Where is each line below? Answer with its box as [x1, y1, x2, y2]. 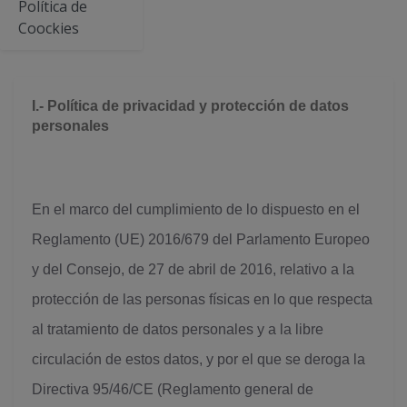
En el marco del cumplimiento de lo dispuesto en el [32, 202, 360, 217]
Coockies [18, 18, 79, 38]
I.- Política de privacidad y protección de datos [32, 98, 349, 114]
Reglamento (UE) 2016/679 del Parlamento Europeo [32, 232, 370, 247]
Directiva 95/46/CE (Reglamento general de [32, 382, 313, 397]
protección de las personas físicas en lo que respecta [32, 292, 372, 307]
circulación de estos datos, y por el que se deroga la [32, 352, 365, 367]
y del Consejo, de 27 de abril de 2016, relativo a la [32, 262, 354, 277]
